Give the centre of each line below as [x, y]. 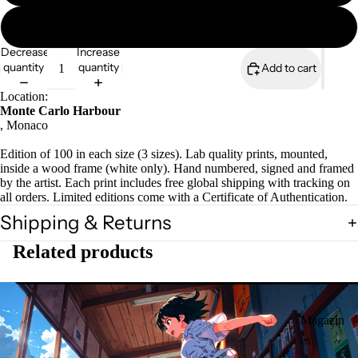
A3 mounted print [179, 26]
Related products [83, 251]
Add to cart [289, 68]
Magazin [322, 320]
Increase [99, 52]
